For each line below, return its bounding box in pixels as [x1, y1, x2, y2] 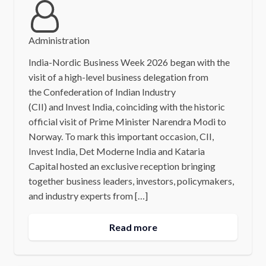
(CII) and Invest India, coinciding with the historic [28, 101, 225, 113]
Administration [28, 34, 90, 46]
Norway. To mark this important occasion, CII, [28, 131, 214, 142]
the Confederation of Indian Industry [28, 86, 176, 98]
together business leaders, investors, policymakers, [28, 175, 234, 187]
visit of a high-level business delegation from [28, 71, 208, 83]
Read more [109, 221, 157, 233]
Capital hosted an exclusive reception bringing [28, 160, 216, 172]
